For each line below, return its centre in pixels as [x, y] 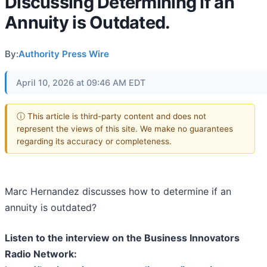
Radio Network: [41, 254]
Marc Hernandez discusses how [78, 192]
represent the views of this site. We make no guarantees [125, 128]
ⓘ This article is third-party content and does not [111, 116]
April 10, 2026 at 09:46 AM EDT [81, 83]
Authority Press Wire [64, 54]
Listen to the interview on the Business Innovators [122, 238]
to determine [180, 192]
